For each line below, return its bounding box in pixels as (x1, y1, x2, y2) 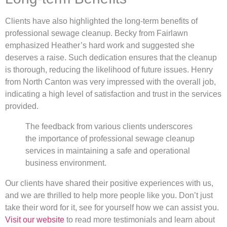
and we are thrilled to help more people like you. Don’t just (5, 191, 213, 200)
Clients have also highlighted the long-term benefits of (5, 16, 198, 25)
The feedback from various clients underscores (25, 122, 193, 131)
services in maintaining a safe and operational (25, 146, 190, 155)
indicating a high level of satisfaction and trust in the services (5, 89, 221, 98)
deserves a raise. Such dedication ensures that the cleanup (5, 53, 217, 62)
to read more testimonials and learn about (64, 215, 215, 224)
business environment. (25, 158, 106, 167)
